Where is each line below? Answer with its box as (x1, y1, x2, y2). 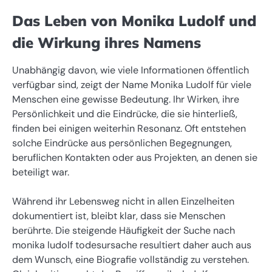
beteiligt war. (12, 165, 69, 178)
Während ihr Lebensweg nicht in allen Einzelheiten (12, 194, 234, 208)
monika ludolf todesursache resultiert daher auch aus (12, 238, 251, 251)
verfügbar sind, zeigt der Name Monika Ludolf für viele (12, 78, 251, 91)
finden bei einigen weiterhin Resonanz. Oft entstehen (12, 121, 246, 135)
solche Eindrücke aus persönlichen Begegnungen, (12, 136, 232, 149)
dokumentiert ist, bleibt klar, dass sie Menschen (12, 209, 225, 222)
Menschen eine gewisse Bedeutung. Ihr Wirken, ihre (12, 92, 239, 106)
